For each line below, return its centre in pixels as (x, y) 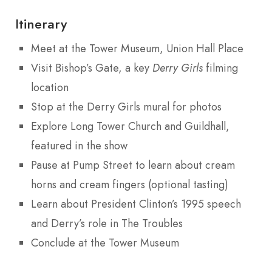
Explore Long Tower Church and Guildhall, (130, 127)
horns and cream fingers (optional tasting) (130, 185)
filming (220, 68)
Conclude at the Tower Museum (105, 243)
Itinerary (41, 24)
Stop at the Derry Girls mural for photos (126, 107)
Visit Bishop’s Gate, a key (92, 68)
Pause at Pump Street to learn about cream (133, 165)
